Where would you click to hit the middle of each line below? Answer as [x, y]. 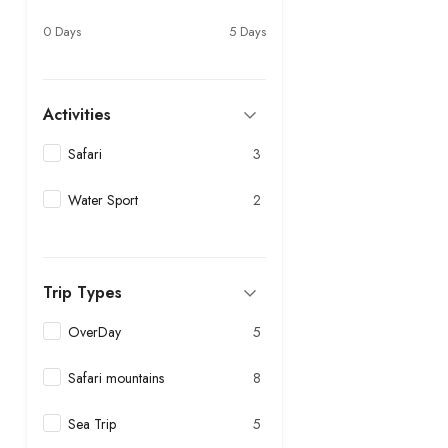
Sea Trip [92, 424]
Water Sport [103, 200]
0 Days [62, 31]
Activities [77, 114]
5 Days [247, 31]
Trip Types [82, 292]
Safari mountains [116, 378]
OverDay [94, 332]
